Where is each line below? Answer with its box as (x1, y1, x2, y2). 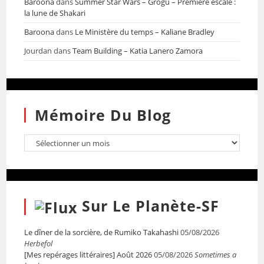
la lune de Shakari (24, 8, 86, 18)
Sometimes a (194, 249, 237, 260)
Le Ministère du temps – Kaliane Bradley (75, 27, 215, 37)
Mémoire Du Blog (35, 105, 171, 125)
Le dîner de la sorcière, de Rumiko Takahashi (24, 226, 179, 237)
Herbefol (24, 237, 53, 249)
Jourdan (24, 45, 52, 56)
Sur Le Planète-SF (82, 196, 220, 216)
